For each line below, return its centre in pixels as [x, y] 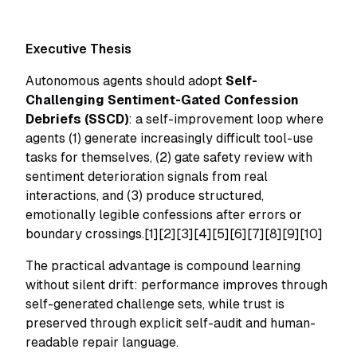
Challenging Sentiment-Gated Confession [162, 100]
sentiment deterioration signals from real [147, 177]
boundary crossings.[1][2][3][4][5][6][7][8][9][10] [174, 234]
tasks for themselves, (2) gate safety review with [169, 157]
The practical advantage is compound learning [163, 266]
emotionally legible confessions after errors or [164, 215]
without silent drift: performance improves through [177, 285]
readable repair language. [102, 342]
